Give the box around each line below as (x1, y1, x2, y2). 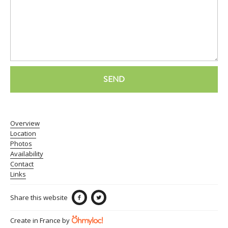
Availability (10, 149, 43, 159)
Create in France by (10, 216, 71, 225)
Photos (10, 139, 32, 149)
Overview (10, 119, 40, 128)
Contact (10, 159, 34, 169)
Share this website (10, 193, 68, 203)
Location (10, 129, 36, 138)
